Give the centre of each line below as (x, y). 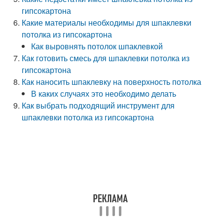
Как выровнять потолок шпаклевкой (97, 46)
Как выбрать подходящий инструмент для (98, 105)
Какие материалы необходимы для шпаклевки (107, 22)
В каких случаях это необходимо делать (104, 93)
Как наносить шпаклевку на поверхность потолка (112, 82)
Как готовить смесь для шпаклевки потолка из (106, 58)
